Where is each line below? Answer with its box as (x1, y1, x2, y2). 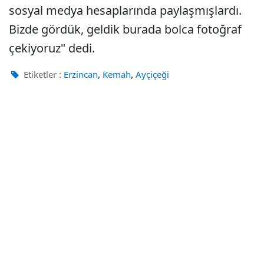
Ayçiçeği (136, 68, 169, 80)
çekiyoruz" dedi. (9, 40, 95, 56)
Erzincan (64, 68, 98, 80)
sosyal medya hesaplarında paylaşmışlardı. (9, 2, 242, 18)
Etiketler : (21, 68, 61, 80)
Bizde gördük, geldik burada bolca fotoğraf (9, 21, 242, 37)
